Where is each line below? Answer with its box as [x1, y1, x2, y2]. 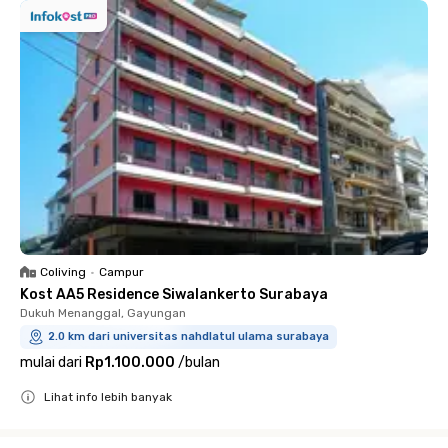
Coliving [40, 265, 86, 279]
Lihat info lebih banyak [44, 390, 172, 404]
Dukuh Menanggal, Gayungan [20, 306, 186, 320]
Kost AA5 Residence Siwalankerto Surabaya [20, 286, 328, 303]
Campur [99, 265, 144, 279]
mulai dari [20, 354, 82, 371]
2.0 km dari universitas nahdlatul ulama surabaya [48, 330, 329, 343]
